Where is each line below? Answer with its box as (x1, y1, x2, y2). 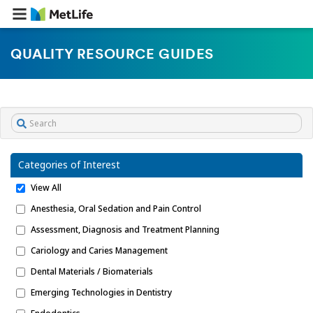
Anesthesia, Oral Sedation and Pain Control (31, 203, 201, 214)
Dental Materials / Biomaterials (31, 265, 153, 277)
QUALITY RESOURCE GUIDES (10, 48, 214, 62)
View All (31, 182, 61, 194)
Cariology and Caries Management (31, 245, 168, 256)
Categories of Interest (18, 158, 120, 171)
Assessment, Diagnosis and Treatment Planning (31, 224, 219, 235)
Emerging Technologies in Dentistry (31, 286, 172, 298)
